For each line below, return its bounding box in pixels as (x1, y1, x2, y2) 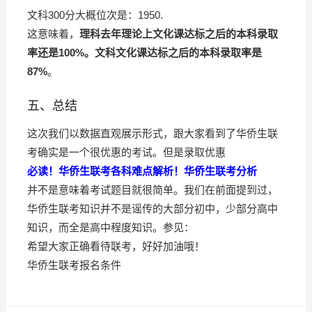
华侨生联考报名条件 (26, 259, 121, 272)
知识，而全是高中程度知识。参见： (26, 221, 194, 234)
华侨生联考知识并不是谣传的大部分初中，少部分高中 (26, 203, 278, 215)
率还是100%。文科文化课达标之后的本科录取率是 (26, 47, 262, 59)
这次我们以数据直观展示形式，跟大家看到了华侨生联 (26, 127, 278, 140)
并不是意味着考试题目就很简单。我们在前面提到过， (26, 184, 278, 196)
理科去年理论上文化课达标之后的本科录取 (79, 28, 278, 40)
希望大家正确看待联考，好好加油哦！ (26, 240, 205, 253)
